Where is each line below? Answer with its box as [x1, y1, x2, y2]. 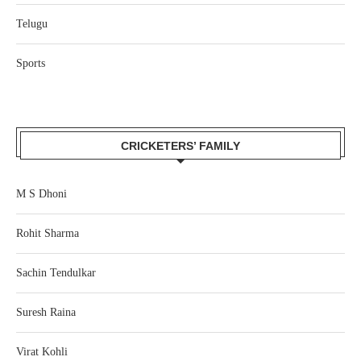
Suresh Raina [16, 306, 76, 319]
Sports [16, 57, 45, 70]
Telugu [16, 18, 48, 31]
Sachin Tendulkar [16, 267, 96, 280]
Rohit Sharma [16, 227, 79, 240]
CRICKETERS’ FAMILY [121, 139, 240, 153]
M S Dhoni [16, 188, 67, 201]
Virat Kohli [16, 346, 68, 359]
